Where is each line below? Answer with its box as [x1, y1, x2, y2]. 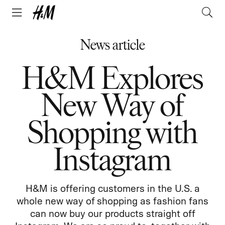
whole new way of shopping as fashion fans [17, 195, 208, 206]
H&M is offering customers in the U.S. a [25, 183, 200, 194]
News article [80, 35, 145, 53]
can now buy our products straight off [30, 208, 195, 219]
